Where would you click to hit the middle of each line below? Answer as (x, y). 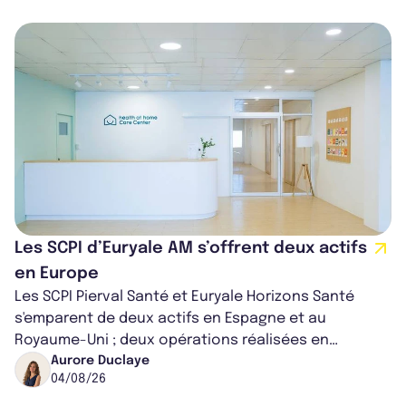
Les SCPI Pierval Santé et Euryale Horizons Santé (184, 297)
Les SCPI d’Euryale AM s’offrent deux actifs (191, 249)
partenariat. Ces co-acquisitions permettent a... (186, 362)
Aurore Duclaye (100, 361)
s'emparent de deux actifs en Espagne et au (170, 319)
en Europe (57, 274)
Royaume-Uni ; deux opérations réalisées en (172, 341)
